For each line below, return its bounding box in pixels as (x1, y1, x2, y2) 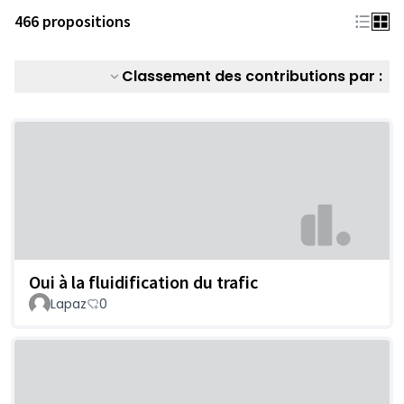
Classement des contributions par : (122, 66, 382, 87)
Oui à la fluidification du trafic (29, 271, 258, 294)
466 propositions (14, 11, 131, 32)
